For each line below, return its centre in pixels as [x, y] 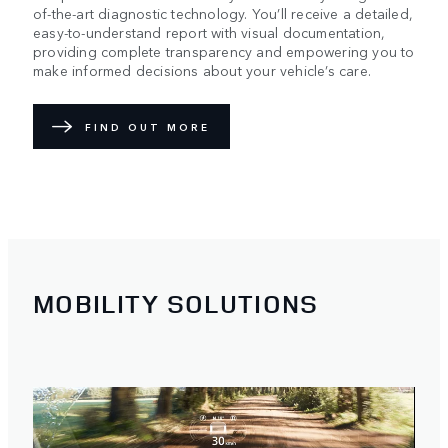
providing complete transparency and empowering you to [224, 51]
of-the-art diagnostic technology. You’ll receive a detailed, [223, 13]
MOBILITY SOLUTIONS [176, 303]
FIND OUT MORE [147, 126]
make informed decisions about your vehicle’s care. [202, 70]
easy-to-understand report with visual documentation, [209, 32]
